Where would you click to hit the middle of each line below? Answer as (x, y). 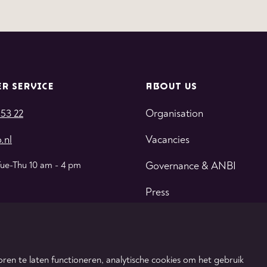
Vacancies (167, 140)
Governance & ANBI (191, 166)
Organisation (174, 114)
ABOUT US (171, 87)
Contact (164, 218)
